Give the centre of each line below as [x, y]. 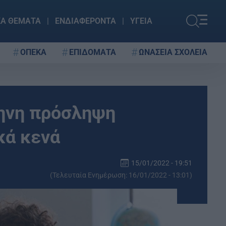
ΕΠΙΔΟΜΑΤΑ [93, 52]
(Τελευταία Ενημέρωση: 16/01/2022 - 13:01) [121, 175]
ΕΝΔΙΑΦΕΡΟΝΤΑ [85, 21]
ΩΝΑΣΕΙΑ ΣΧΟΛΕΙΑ [173, 52]
